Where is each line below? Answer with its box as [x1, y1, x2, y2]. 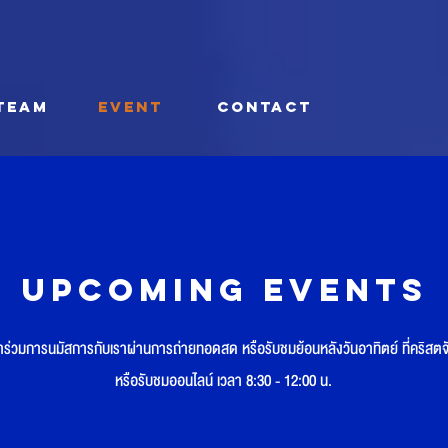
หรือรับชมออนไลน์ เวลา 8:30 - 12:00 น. [114, 368, 336, 394]
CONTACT [217, 97, 313, 116]
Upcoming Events [21, 270, 428, 310]
